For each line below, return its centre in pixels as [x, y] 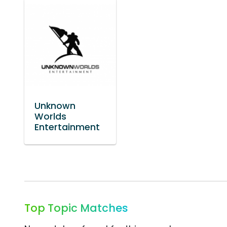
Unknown [55, 106]
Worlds [50, 116]
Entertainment [67, 127]
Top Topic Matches [76, 208]
